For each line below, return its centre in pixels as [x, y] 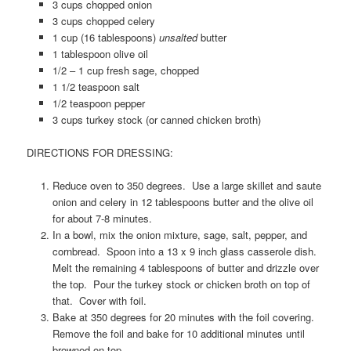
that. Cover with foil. [99, 300]
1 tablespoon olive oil [100, 53]
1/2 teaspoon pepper [98, 103]
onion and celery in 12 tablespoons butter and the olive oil [183, 201]
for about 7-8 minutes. [102, 218]
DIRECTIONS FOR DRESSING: [100, 152]
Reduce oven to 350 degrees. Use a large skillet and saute [186, 185]
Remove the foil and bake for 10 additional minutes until [178, 333]
